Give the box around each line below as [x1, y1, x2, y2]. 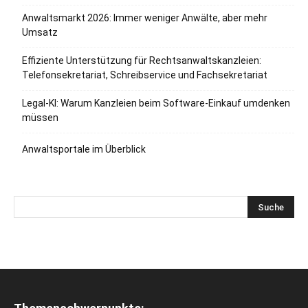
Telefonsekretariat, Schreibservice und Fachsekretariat [22, 69, 267, 80]
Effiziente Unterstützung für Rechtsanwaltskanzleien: [22, 54, 261, 66]
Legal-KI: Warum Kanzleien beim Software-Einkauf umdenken [22, 97, 290, 109]
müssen [22, 111, 58, 123]
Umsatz [22, 26, 58, 38]
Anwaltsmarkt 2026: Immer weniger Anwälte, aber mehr [22, 12, 267, 23]
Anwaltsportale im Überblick [22, 143, 146, 155]
